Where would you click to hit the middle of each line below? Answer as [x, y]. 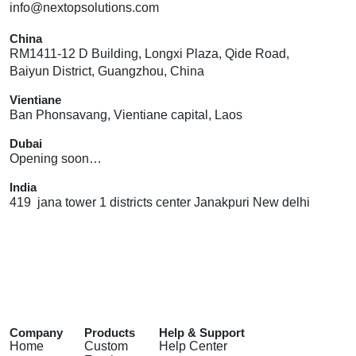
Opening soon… [56, 158]
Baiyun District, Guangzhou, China [107, 71]
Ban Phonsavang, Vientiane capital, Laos [126, 114]
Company [36, 333]
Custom [106, 346]
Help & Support [202, 333]
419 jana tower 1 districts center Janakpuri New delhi [160, 202]
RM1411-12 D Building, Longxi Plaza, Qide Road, [149, 53]
